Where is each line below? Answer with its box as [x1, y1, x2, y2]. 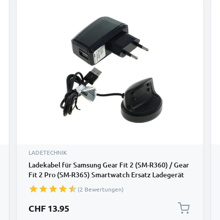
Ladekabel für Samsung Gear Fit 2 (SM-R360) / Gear [28, 160, 189, 169]
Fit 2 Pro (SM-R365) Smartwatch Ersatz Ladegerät [28, 170, 184, 179]
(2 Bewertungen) [78, 185, 124, 193]
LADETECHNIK [28, 148, 67, 156]
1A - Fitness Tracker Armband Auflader [28, 180, 150, 189]
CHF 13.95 [28, 202, 69, 214]
